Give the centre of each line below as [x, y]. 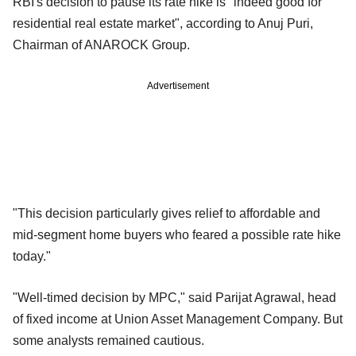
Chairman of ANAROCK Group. [101, 45]
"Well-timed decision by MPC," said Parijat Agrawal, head [174, 298]
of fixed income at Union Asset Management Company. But [178, 319]
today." [32, 257]
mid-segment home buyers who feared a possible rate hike [177, 235]
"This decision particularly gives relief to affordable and [166, 214]
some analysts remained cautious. [108, 341]
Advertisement [178, 86]
